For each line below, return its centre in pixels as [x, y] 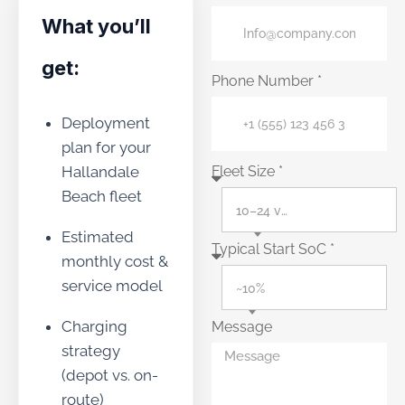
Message [242, 327]
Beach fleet [102, 196]
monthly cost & [115, 261]
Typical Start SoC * [273, 249]
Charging [94, 326]
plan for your [106, 147]
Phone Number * [267, 81]
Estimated [98, 237]
